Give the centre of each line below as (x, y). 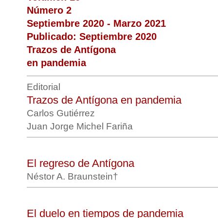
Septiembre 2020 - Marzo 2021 (96, 23)
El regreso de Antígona (81, 163)
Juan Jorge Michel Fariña (81, 126)
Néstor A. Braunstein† (74, 176)
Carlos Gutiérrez (62, 113)
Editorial (44, 87)
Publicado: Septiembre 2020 (92, 36)
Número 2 (49, 10)
